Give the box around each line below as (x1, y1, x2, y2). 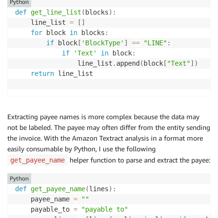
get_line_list (31, 8, 81, 16)
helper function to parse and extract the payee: (68, 155, 210, 164)
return (31, 69, 54, 77)
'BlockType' (81, 38, 124, 47)
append (116, 59, 140, 67)
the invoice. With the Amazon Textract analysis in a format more (7, 133, 203, 142)
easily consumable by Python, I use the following (7, 144, 156, 153)
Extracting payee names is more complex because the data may (7, 112, 200, 121)
